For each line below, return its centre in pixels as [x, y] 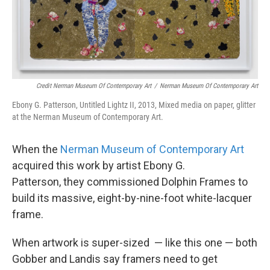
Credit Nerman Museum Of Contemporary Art [94, 86]
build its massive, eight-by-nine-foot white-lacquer [132, 198]
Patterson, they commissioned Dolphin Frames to [130, 181]
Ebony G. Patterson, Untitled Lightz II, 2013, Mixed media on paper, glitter [134, 105]
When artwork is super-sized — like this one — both [135, 242]
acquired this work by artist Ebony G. [99, 165]
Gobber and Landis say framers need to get [115, 259]
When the [36, 149]
